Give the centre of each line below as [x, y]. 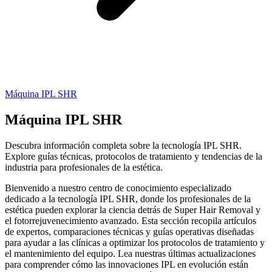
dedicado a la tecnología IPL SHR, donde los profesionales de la [128, 199]
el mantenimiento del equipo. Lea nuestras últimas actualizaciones [130, 253]
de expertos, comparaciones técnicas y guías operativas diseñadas [129, 231]
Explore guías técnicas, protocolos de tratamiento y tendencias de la [134, 156]
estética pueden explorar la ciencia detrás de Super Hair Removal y [133, 209]
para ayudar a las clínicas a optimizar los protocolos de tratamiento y [135, 242]
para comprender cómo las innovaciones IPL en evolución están [127, 264]
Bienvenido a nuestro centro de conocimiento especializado [118, 188]
